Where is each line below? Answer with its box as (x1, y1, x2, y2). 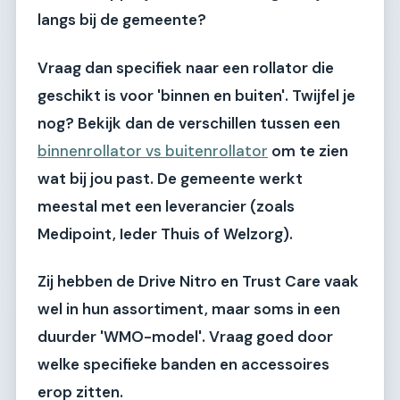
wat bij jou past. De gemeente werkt (37, 168, 303, 188)
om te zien (268, 140, 348, 161)
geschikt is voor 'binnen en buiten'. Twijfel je (37, 85, 355, 105)
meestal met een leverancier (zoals (37, 196, 295, 216)
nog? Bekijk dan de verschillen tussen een (37, 112, 340, 133)
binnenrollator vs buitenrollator (37, 140, 268, 161)
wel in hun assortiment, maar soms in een (37, 299, 340, 319)
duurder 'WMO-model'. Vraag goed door (37, 327, 333, 346)
